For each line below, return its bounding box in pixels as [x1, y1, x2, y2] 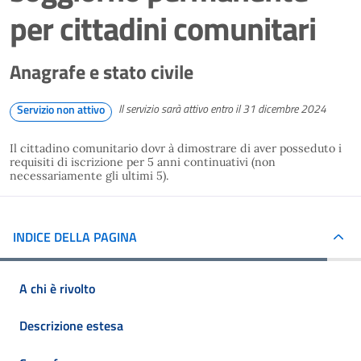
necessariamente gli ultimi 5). [10, 168, 176, 183]
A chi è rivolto [19, 278, 95, 298]
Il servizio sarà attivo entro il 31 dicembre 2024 [118, 100, 326, 118]
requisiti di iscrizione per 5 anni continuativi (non [10, 155, 276, 169]
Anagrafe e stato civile [10, 57, 193, 86]
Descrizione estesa [19, 316, 123, 336]
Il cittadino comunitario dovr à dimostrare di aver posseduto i [10, 141, 342, 156]
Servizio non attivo [17, 101, 105, 118]
